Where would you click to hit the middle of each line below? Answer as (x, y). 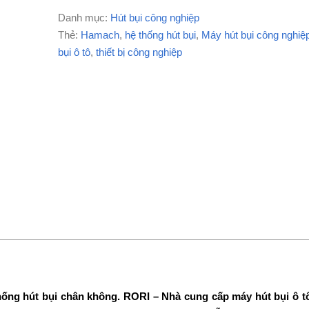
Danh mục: (84, 18)
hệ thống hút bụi (160, 35)
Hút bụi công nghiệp (154, 18)
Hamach (100, 35)
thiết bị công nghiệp (139, 52)
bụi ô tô (74, 52)
